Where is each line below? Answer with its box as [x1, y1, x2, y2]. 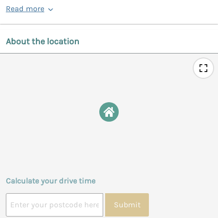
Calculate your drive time [6, 176, 95, 185]
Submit [113, 200, 141, 210]
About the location [6, 36, 79, 47]
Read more [6, 3, 44, 13]
